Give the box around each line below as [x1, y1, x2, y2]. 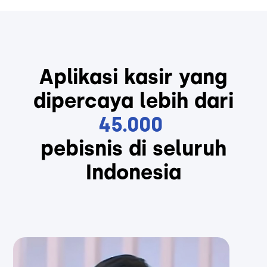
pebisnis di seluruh [41, 135, 226, 160]
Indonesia [86, 159, 181, 184]
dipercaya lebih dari [33, 88, 234, 112]
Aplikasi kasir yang [39, 64, 228, 88]
